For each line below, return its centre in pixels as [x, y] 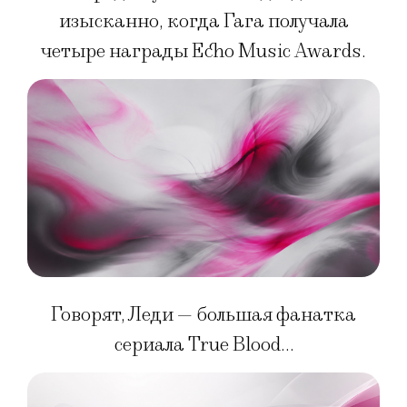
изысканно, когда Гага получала [203, 21]
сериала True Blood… [203, 344]
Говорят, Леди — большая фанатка [203, 314]
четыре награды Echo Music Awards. [203, 51]
